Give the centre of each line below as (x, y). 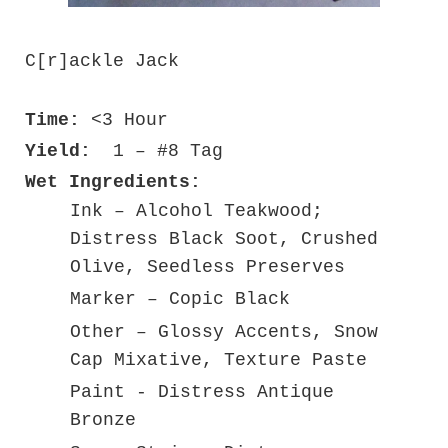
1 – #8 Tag (157, 150)
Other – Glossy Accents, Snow (224, 331)
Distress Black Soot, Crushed (224, 238)
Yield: (58, 150)
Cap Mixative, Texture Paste (218, 359)
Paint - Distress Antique (202, 392)
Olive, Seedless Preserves (207, 266)
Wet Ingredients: (113, 181)
